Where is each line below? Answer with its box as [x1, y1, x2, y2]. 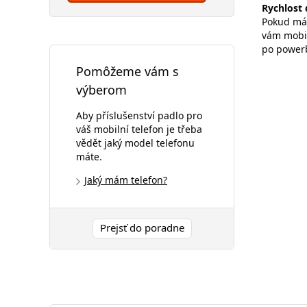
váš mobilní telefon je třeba [76, 122, 202, 136]
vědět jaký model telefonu [76, 136, 195, 149]
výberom [76, 82, 127, 98]
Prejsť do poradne [99, 220, 184, 234]
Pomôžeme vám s [76, 63, 179, 79]
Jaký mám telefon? [84, 173, 167, 186]
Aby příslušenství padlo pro [76, 108, 202, 122]
